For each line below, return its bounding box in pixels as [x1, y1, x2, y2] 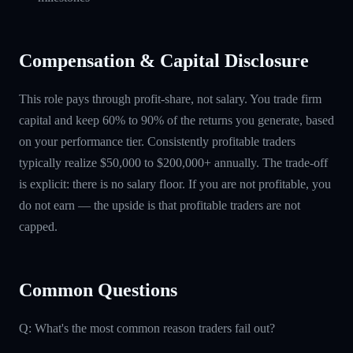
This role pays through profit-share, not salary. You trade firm [19, 91, 321, 106]
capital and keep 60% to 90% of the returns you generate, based [19, 113, 334, 127]
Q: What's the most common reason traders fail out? [19, 321, 275, 335]
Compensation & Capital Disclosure [19, 50, 309, 71]
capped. [19, 219, 58, 233]
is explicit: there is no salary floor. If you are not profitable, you [19, 176, 331, 191]
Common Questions [19, 279, 177, 300]
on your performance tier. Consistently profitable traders [19, 134, 295, 148]
